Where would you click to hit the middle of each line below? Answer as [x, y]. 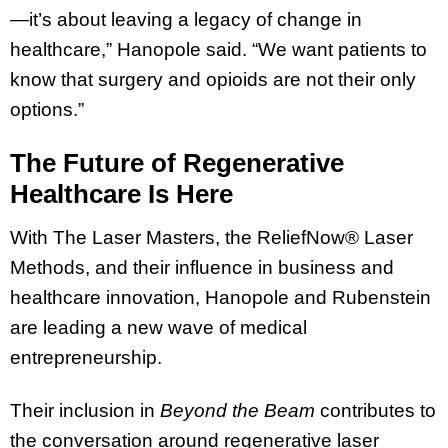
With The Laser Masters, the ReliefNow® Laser [211, 237]
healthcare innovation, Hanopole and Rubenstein [220, 297]
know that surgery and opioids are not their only [213, 80]
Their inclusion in [85, 410]
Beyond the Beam [237, 410]
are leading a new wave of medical [158, 327]
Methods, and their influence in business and [202, 267]
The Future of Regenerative [177, 162]
